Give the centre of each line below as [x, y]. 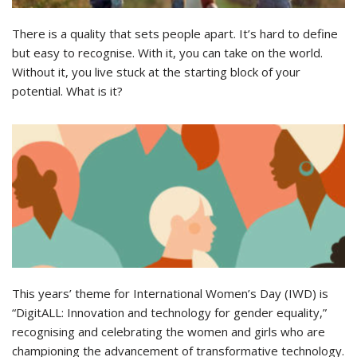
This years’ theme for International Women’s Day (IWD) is [170, 293]
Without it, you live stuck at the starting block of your [156, 71]
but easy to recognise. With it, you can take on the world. [167, 52]
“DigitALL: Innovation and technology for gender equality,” [169, 312]
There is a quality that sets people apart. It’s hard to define [175, 33]
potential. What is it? [67, 90]
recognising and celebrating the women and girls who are [169, 331]
